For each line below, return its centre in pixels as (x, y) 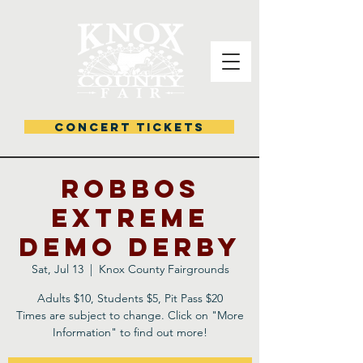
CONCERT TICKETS (129, 127)
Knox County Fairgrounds (164, 269)
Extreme (130, 218)
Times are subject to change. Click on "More (130, 315)
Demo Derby (130, 247)
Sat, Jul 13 (57, 269)
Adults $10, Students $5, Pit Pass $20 (130, 298)
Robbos (130, 189)
